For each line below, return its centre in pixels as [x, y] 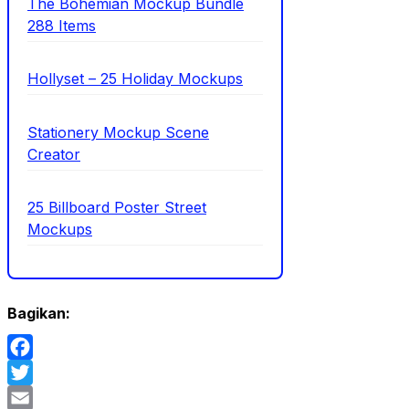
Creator [54, 154]
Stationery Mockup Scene [118, 132]
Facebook [42, 372]
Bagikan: [39, 313]
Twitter [31, 398]
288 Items [62, 26]
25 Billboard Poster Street [117, 207]
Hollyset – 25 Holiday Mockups [135, 79]
